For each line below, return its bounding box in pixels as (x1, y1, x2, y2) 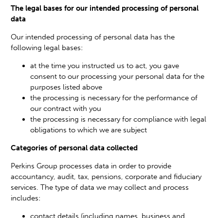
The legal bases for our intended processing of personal (11, 3, 199, 13)
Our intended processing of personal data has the (11, 32, 175, 41)
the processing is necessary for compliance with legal (30, 114, 207, 124)
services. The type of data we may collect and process (11, 182, 189, 192)
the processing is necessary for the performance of (30, 93, 198, 102)
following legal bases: (11, 43, 83, 52)
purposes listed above (30, 82, 103, 91)
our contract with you (30, 104, 102, 113)
